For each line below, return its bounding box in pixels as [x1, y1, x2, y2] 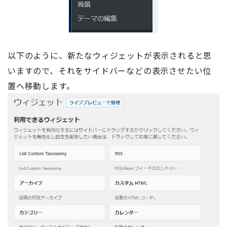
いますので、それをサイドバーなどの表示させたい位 [8, 64, 212, 77]
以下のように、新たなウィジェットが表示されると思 [8, 49, 212, 61]
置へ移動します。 [8, 79, 75, 92]
